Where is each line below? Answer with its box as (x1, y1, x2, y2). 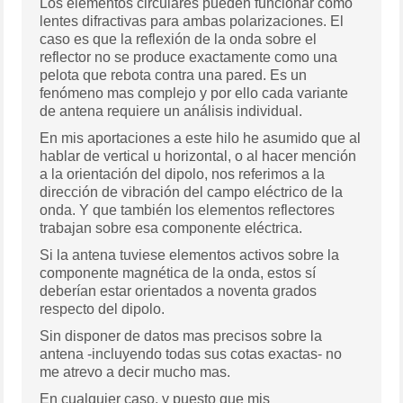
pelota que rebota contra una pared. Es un (40, 67, 308, 84)
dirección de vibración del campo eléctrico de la (40, 184, 344, 201)
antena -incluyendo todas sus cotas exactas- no (40, 346, 343, 363)
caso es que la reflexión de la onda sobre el (40, 31, 318, 48)
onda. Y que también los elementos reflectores (40, 202, 336, 219)
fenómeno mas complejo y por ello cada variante (40, 85, 349, 102)
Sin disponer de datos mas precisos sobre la (40, 328, 323, 345)
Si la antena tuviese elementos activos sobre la (40, 247, 340, 264)
